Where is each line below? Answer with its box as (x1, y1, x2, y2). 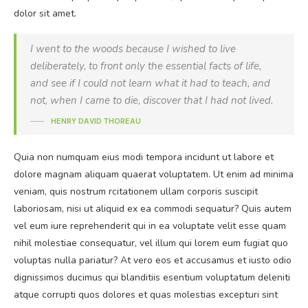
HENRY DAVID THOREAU (51, 116, 141, 126)
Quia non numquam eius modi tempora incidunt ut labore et (14, 151, 274, 164)
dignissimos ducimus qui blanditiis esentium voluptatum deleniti (14, 271, 290, 284)
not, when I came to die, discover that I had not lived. (30, 93, 273, 107)
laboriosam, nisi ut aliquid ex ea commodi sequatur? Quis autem (14, 202, 291, 215)
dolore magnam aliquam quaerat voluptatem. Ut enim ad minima (14, 168, 294, 181)
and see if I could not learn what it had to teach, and (30, 76, 270, 90)
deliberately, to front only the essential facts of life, (30, 59, 261, 73)
